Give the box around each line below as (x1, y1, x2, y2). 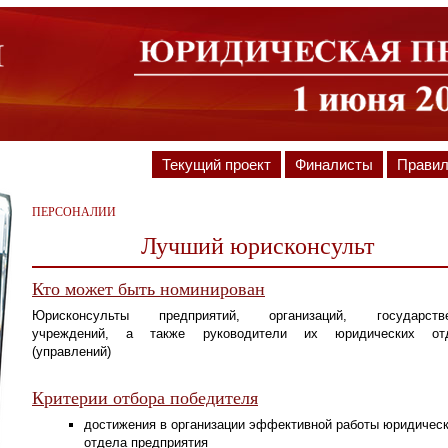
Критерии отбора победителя (32, 384, 258, 409)
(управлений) (32, 344, 111, 360)
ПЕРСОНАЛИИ (32, 203, 116, 219)
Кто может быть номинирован (32, 276, 265, 301)
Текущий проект (162, 155, 271, 173)
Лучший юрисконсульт (140, 229, 374, 262)
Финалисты (295, 155, 373, 173)
